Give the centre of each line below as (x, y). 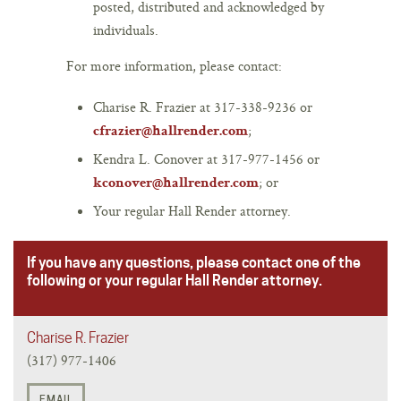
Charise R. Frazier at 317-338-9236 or (203, 107)
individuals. (126, 30)
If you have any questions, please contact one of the (194, 262)
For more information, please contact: (174, 65)
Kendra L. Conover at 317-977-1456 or (206, 158)
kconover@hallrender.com (176, 184)
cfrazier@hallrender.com (171, 132)
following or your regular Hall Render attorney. (175, 280)
